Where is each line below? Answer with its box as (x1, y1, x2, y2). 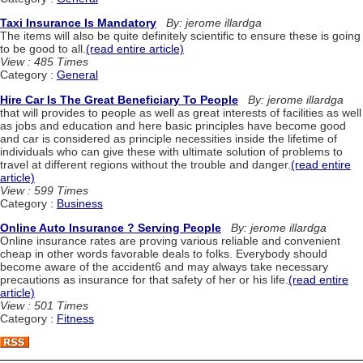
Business (57, 196, 103, 210)
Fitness (57, 312, 94, 325)
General (57, 68, 98, 82)
